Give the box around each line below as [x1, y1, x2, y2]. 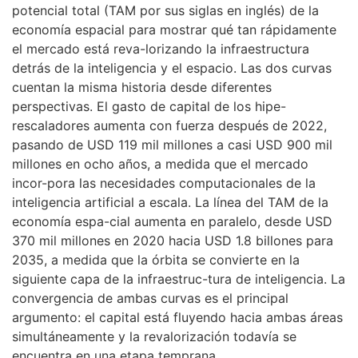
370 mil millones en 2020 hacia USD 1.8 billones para [12, 233, 333, 249]
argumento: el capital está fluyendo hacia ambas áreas [12, 309, 343, 326]
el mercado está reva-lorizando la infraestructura [12, 41, 309, 58]
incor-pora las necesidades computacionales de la [12, 175, 316, 192]
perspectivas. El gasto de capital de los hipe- [12, 98, 286, 115]
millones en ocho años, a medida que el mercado [12, 156, 308, 173]
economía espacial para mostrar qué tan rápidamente [12, 22, 336, 38]
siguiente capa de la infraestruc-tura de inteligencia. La [12, 271, 345, 288]
